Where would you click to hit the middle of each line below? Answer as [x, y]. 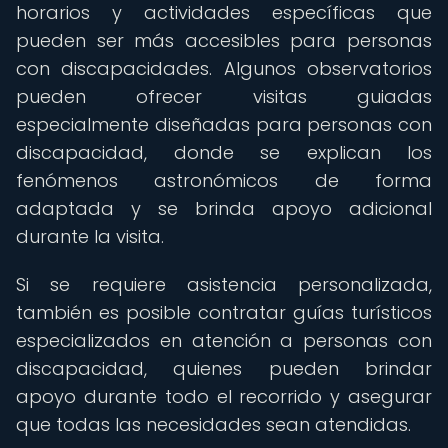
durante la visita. [90, 236]
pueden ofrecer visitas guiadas [224, 96]
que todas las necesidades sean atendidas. [213, 424]
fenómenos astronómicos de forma [224, 180]
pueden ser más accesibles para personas [224, 40]
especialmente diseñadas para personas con [224, 124]
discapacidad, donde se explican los [224, 152]
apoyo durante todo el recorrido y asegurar [224, 396]
